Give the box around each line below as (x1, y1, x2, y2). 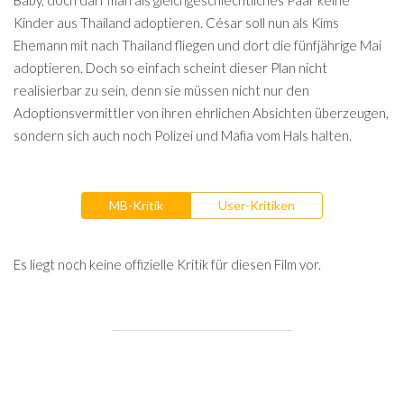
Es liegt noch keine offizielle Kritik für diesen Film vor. (14, 255, 321, 272)
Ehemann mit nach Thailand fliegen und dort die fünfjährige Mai (14, 37, 381, 53)
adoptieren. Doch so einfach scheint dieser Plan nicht (14, 60, 327, 76)
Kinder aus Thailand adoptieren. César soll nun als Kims (14, 14, 339, 31)
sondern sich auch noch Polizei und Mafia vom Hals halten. (14, 127, 352, 143)
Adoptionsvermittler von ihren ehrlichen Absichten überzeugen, (14, 105, 389, 121)
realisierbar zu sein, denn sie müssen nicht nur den (14, 82, 309, 98)
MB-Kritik (109, 197, 163, 213)
